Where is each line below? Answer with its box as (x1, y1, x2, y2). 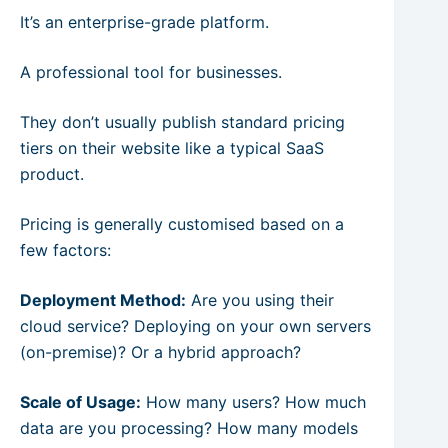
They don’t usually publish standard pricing (20, 111, 345, 132)
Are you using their (186, 289, 334, 310)
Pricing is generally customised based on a (20, 213, 344, 234)
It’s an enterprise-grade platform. (20, 11, 269, 32)
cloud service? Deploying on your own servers (20, 315, 371, 336)
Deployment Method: (20, 289, 186, 310)
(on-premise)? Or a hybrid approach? (20, 341, 301, 362)
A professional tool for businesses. (20, 61, 282, 82)
